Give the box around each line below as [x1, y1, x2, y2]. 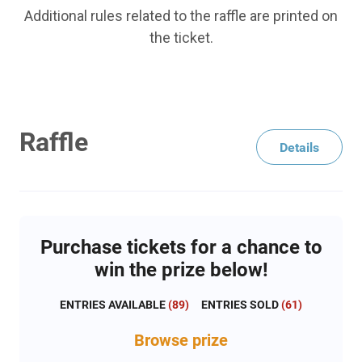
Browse [134, 330, 192, 351]
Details [280, 139, 319, 155]
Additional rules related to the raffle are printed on [24, 7, 338, 25]
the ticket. [149, 29, 213, 47]
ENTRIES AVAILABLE [60, 298, 166, 312]
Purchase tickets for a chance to [40, 236, 322, 259]
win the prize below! [94, 259, 268, 282]
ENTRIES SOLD [201, 298, 279, 312]
